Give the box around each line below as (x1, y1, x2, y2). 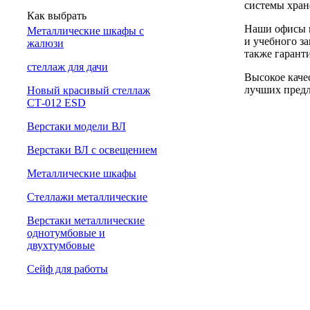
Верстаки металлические (27, 215, 145, 226)
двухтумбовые (27, 239, 95, 251)
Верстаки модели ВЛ (27, 120, 126, 132)
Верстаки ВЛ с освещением (27, 144, 157, 156)
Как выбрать (27, 10, 86, 21)
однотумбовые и (27, 227, 105, 239)
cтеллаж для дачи (27, 61, 108, 73)
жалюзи (27, 37, 64, 49)
